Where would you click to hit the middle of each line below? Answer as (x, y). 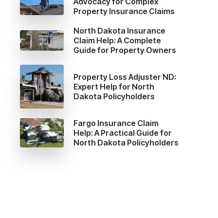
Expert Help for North (114, 86)
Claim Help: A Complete (117, 40)
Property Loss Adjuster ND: (125, 77)
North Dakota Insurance (119, 30)
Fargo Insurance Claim (116, 123)
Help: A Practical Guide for (123, 133)
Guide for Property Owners (125, 50)
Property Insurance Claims (124, 11)
